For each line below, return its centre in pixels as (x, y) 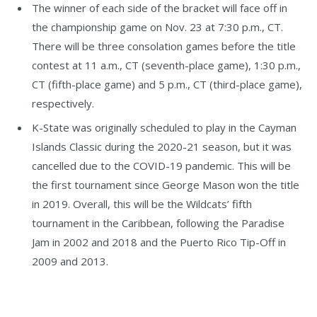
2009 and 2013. (70, 261)
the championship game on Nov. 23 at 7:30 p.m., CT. (157, 27)
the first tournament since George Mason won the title (166, 184)
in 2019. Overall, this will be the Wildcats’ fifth (142, 203)
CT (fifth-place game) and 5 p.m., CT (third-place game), (167, 84)
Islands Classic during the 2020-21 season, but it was (162, 146)
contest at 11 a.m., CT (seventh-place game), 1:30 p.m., (166, 65)
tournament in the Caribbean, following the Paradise (158, 223)
